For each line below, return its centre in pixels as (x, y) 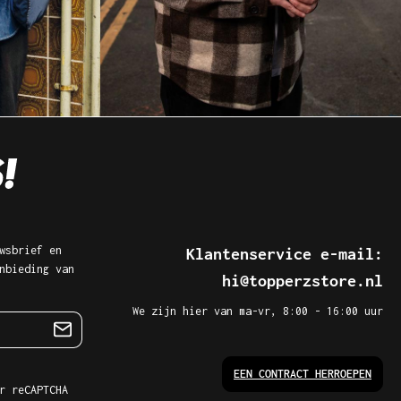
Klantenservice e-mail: (285, 253)
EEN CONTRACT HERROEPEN (303, 373)
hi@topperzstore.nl (303, 280)
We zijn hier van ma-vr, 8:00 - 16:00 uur (258, 311)
